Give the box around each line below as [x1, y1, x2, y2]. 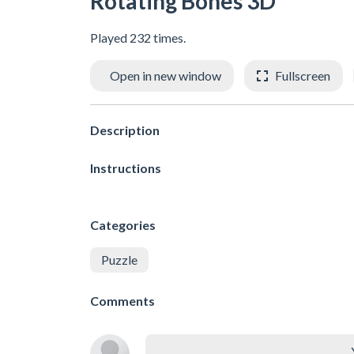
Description [90, 122, 160, 137]
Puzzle [101, 251, 137, 267]
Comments [90, 292, 155, 308]
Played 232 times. [90, 30, 186, 45]
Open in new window [110, 68, 221, 83]
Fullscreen [275, 68, 330, 83]
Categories [90, 217, 156, 232]
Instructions [90, 160, 161, 175]
